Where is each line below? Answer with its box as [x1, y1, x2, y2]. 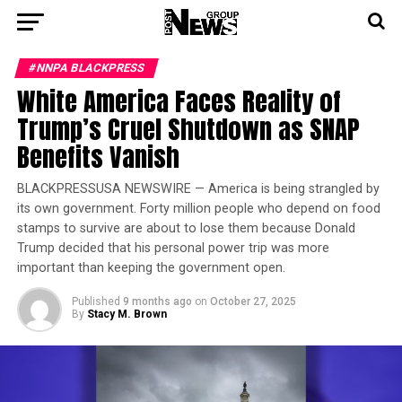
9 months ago [122, 295, 192, 308]
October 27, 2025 [209, 295, 296, 308]
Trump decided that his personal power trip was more [16, 240, 329, 256]
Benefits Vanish [16, 137, 179, 176]
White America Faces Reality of [16, 82, 340, 120]
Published [71, 295, 120, 308]
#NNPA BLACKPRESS [26, 61, 146, 74]
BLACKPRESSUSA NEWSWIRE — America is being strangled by [16, 181, 380, 197]
